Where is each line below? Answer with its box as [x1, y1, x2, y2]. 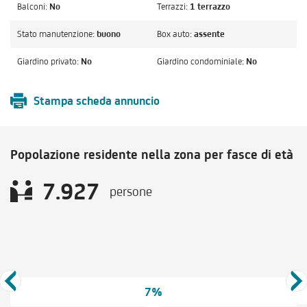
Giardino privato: [17, 56, 79, 66]
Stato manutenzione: [17, 29, 95, 39]
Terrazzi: [157, 1, 188, 12]
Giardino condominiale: [157, 56, 244, 66]
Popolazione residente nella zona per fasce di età [10, 147, 293, 162]
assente [194, 29, 225, 39]
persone [110, 184, 152, 199]
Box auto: [157, 29, 192, 39]
